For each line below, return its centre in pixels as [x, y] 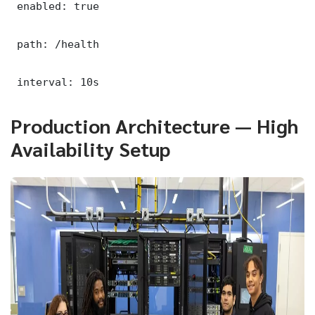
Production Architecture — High [154, 125]
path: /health [55, 44]
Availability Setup [90, 148]
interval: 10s [55, 82]
